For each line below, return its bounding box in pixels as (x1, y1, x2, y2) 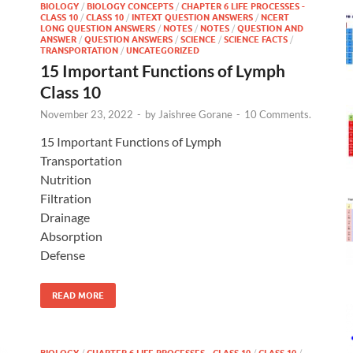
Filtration (40, 190, 91, 206)
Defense (40, 247, 85, 262)
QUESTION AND (237, 22, 303, 34)
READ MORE (52, 289, 104, 301)
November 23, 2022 (40, 107, 133, 121)
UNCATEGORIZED (126, 44, 199, 56)
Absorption (40, 228, 102, 243)
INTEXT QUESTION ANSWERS (132, 11, 253, 23)
